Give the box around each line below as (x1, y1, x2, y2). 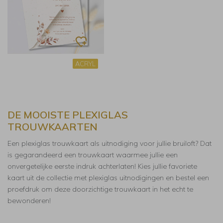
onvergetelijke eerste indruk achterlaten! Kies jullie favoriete (7, 161, 197, 171)
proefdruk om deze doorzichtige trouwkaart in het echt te (7, 184, 193, 194)
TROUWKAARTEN (7, 120, 98, 133)
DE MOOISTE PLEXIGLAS (7, 108, 128, 121)
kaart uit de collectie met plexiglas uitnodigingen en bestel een (7, 173, 209, 182)
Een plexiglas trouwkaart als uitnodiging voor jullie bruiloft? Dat (7, 138, 212, 148)
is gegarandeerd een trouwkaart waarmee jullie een (7, 150, 178, 159)
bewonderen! (7, 196, 51, 205)
